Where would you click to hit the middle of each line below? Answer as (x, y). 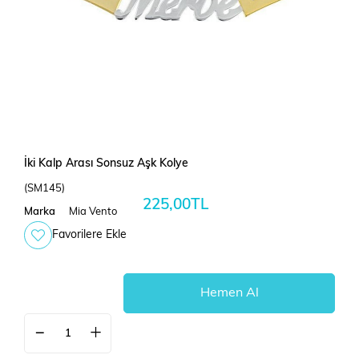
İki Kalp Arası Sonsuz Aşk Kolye (106, 164)
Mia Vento (93, 212)
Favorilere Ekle (89, 236)
